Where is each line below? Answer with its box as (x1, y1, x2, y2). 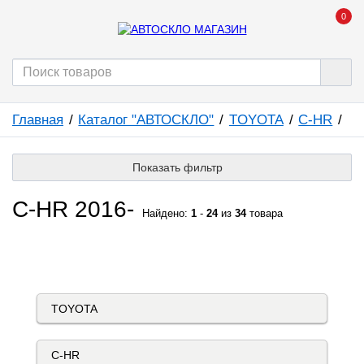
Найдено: (142, 208, 191, 219)
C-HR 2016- (12, 197, 134, 222)
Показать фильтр (132, 161, 226, 174)
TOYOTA (228, 112, 284, 128)
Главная (12, 112, 63, 128)
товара (246, 208, 283, 219)
